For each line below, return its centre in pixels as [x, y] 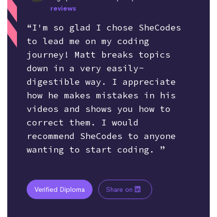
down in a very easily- [85, 68]
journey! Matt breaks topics [99, 54]
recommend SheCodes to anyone [101, 136]
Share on [120, 189]
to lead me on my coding [88, 41]
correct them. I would [83, 122]
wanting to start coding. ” [96, 149]
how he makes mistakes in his [101, 95]
